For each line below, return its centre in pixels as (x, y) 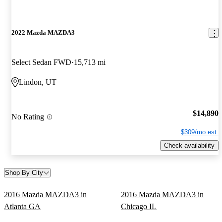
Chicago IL (139, 206)
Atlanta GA (22, 206)
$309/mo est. (200, 132)
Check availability (189, 145)
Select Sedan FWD (41, 62)
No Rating (28, 117)
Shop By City (24, 172)
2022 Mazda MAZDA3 (43, 33)
